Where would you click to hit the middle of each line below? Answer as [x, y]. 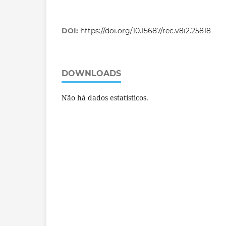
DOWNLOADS [91, 74]
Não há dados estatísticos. [105, 98]
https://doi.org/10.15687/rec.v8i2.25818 [146, 31]
